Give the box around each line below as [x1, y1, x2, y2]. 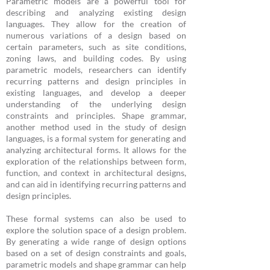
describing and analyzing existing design [6, 7, 186, 17]
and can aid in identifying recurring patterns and [6, 179, 186, 189]
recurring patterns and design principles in [6, 76, 186, 86]
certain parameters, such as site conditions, [6, 42, 186, 52]
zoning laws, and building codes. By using [6, 53, 186, 63]
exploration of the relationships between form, [6, 156, 186, 166]
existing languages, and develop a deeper [6, 87, 186, 98]
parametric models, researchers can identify [6, 64, 186, 75]
